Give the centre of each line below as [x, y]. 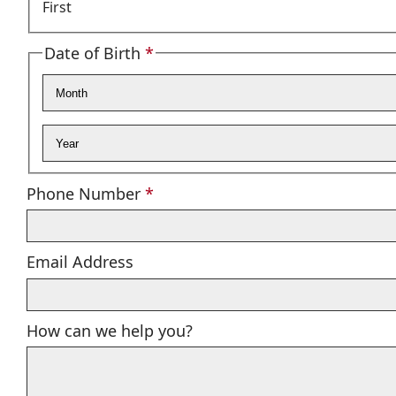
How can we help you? [110, 330]
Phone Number [84, 193]
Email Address [80, 262]
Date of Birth [92, 53]
